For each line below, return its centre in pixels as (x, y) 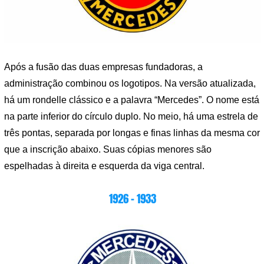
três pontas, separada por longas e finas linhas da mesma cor (132, 133)
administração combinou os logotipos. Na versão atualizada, (130, 84)
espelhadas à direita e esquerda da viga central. (104, 166)
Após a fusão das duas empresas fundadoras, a (103, 67)
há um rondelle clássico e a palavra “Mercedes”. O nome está (132, 100)
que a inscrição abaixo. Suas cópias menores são (108, 150)
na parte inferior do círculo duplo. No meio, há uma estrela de (131, 117)
